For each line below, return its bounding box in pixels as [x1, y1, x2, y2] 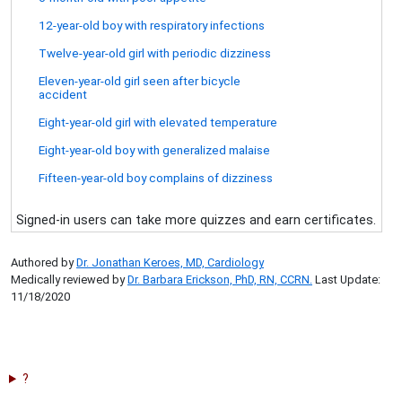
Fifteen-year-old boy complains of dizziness [39, 170, 273, 185]
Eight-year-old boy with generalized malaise [39, 143, 270, 157]
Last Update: [312, 273, 380, 286]
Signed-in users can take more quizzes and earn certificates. [16, 213, 376, 228]
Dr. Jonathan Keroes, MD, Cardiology [76, 256, 264, 269]
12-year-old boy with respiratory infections [39, 18, 265, 32]
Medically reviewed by [11, 273, 127, 286]
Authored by [11, 256, 76, 269]
